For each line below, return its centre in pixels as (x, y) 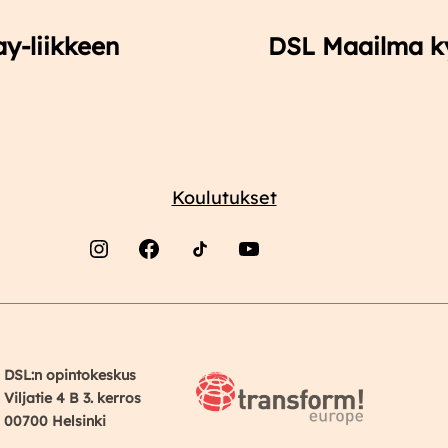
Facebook (155, 293)
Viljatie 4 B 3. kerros (72, 398)
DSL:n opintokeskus (70, 375)
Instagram (109, 293)
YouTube (251, 293)
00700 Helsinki (55, 421)
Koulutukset (224, 197)
